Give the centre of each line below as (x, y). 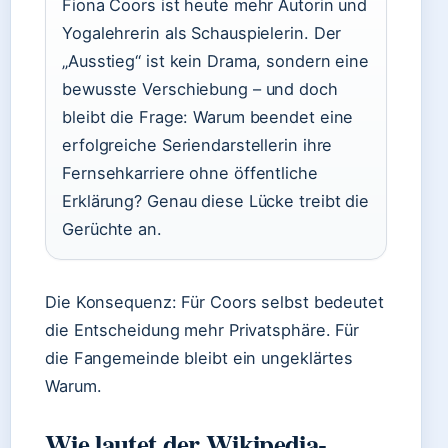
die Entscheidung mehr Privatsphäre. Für (202, 330)
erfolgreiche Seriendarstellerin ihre (197, 145)
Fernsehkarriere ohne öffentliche (190, 173)
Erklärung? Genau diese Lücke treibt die (216, 201)
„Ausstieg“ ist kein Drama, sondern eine (216, 61)
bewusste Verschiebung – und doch (200, 89)
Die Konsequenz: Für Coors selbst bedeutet (214, 302)
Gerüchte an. (112, 229)
